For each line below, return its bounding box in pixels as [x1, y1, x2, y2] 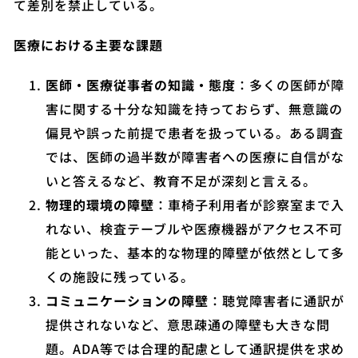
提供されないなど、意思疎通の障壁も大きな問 [46, 315, 330, 334]
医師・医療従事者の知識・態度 [46, 75, 236, 94]
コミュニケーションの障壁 [46, 291, 209, 310]
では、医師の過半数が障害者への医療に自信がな [46, 147, 344, 166]
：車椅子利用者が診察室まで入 [154, 195, 344, 214]
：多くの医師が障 [236, 75, 344, 94]
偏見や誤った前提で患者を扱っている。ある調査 [46, 123, 344, 142]
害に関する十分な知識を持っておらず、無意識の [46, 99, 343, 118]
